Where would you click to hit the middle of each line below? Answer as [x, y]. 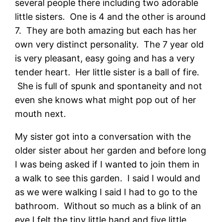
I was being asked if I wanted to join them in [108, 164]
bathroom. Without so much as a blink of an [108, 206]
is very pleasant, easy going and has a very [105, 58]
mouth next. [41, 113]
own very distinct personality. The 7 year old [110, 44]
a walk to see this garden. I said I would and [108, 178]
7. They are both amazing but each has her [106, 30]
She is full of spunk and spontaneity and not [109, 86]
